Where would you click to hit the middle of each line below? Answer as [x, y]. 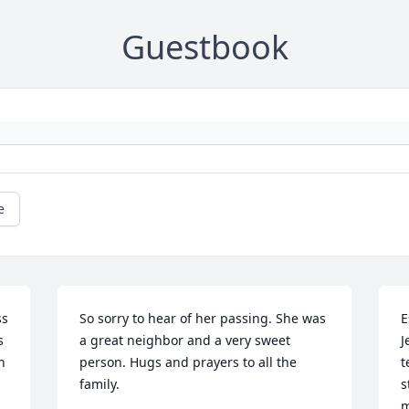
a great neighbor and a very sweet [185, 341]
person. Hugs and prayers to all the [189, 362]
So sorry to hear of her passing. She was [203, 319]
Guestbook [204, 47]
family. [102, 384]
